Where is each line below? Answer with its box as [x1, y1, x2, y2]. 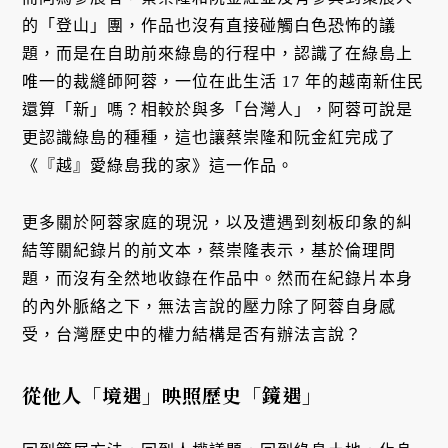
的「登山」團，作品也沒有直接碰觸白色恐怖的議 [22, 17, 397, 35]
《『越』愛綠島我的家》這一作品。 [22, 157, 295, 175]
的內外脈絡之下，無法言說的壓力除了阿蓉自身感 [22, 297, 397, 315]
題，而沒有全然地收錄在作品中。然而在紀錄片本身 [22, 269, 414, 287]
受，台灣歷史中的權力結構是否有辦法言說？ [22, 325, 363, 343]
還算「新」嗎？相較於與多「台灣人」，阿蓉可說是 [22, 101, 414, 119]
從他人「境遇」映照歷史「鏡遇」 [22, 380, 323, 408]
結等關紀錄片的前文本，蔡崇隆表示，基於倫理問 [22, 241, 397, 259]
